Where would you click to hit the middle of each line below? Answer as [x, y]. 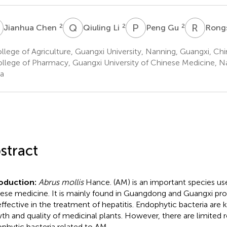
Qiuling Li [102, 27]
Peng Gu [163, 27]
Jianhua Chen [31, 27]
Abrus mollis [61, 182]
